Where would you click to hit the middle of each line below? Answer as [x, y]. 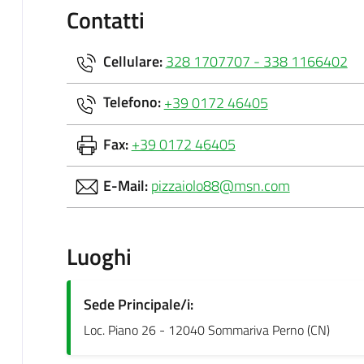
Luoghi [99, 256]
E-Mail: [127, 185]
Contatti [105, 19]
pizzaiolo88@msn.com [220, 185]
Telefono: [133, 102]
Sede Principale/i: [138, 304]
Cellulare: [134, 61]
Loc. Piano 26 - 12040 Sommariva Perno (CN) [206, 329]
